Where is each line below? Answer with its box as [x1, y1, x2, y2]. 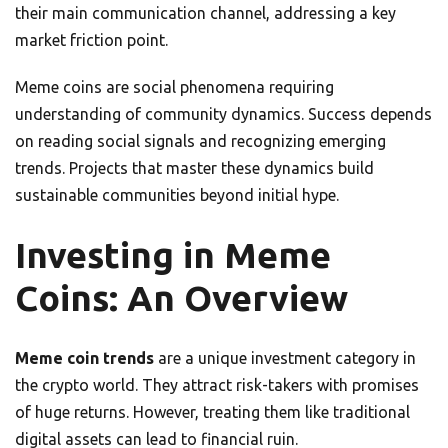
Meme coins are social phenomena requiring [15, 78, 334, 97]
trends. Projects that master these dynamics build [15, 159, 374, 178]
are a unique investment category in [154, 349, 416, 368]
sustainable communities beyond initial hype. [15, 186, 339, 205]
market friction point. [15, 31, 168, 50]
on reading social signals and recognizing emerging [15, 132, 386, 151]
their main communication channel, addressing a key [15, 4, 396, 23]
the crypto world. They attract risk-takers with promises [15, 376, 419, 395]
